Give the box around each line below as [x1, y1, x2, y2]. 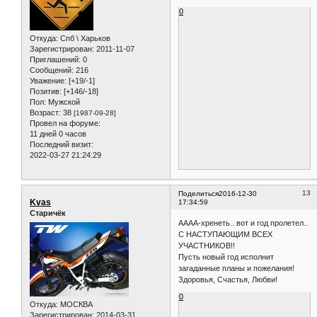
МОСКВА [58, 299, 93, 309]
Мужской [46, 98, 80, 107]
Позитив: [30, 87, 62, 96]
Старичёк [30, 209, 66, 218]
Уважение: [30, 76, 67, 86]
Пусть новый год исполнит [178, 252, 275, 261]
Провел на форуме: [30, 119, 100, 128]
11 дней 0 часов [30, 129, 86, 139]
